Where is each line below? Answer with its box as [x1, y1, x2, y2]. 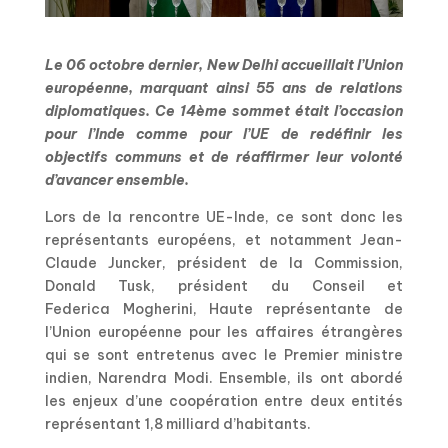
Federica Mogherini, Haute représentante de [44, 300, 404, 319]
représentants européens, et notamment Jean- [44, 231, 404, 250]
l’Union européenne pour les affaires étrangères [44, 323, 404, 342]
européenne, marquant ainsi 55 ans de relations [44, 79, 404, 98]
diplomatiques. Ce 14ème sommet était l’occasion [44, 102, 404, 121]
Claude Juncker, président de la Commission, [44, 254, 404, 273]
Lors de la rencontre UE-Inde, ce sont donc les [44, 208, 404, 227]
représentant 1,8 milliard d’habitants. [44, 415, 311, 434]
